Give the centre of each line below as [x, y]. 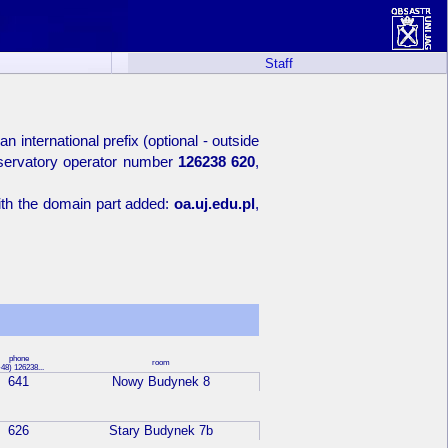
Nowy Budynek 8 [161, 382]
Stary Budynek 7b [161, 431]
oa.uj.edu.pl [215, 203]
